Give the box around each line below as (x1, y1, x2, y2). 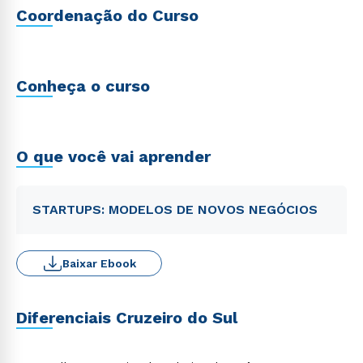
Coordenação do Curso (16, 6, 199, 25)
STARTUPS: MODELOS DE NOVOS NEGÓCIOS (32, 202, 318, 217)
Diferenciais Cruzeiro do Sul (16, 308, 237, 327)
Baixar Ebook (62, 257, 136, 270)
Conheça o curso (16, 76, 150, 96)
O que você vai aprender (16, 147, 211, 166)
